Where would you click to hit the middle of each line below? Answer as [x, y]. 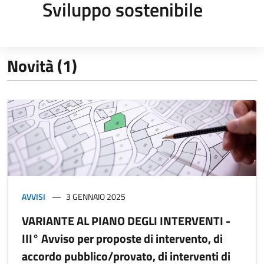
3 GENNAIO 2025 [96, 196]
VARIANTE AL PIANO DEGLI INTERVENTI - [126, 220]
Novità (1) [42, 65]
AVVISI [34, 196]
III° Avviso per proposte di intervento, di [122, 238]
